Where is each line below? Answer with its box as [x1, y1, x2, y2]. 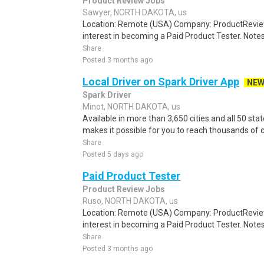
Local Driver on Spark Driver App [82, 75, 239, 88]
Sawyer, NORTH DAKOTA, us [82, 8, 187, 17]
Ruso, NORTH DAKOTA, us [82, 196, 178, 206]
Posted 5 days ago [82, 150, 143, 159]
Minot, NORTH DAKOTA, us [82, 102, 180, 111]
